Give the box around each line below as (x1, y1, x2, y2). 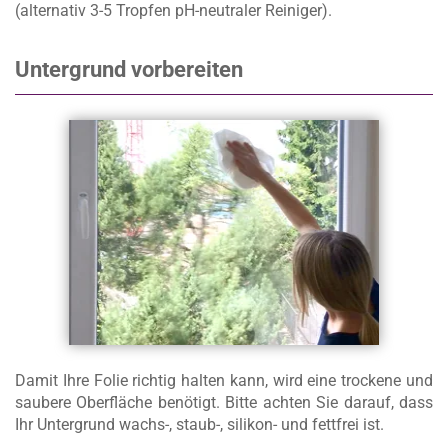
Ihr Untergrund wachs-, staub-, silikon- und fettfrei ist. (15, 415, 384, 435)
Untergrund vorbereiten (15, 57, 243, 83)
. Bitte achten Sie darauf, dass (215, 393, 434, 413)
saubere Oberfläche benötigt (15, 393, 216, 413)
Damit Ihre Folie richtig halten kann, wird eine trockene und (15, 371, 433, 391)
